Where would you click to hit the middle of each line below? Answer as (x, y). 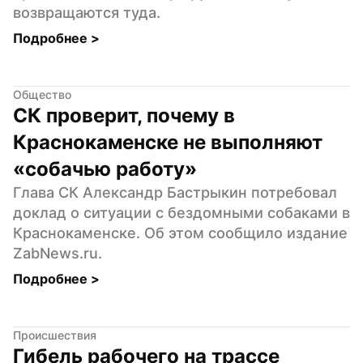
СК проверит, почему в (124, 115)
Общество (42, 94)
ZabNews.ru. (58, 253)
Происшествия (55, 335)
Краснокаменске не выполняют (168, 142)
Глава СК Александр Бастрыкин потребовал (175, 192)
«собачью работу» (105, 169)
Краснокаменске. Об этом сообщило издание (180, 233)
